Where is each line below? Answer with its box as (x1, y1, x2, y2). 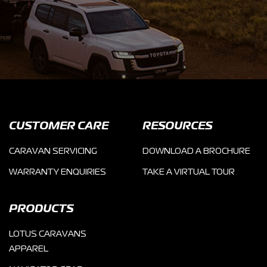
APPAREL (9, 246, 48, 253)
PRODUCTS (9, 204, 73, 214)
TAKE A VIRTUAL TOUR (142, 169, 235, 176)
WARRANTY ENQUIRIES (9, 169, 106, 176)
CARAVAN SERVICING (9, 148, 97, 155)
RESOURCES (142, 122, 212, 131)
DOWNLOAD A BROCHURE (142, 148, 250, 155)
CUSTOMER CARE (9, 122, 108, 131)
